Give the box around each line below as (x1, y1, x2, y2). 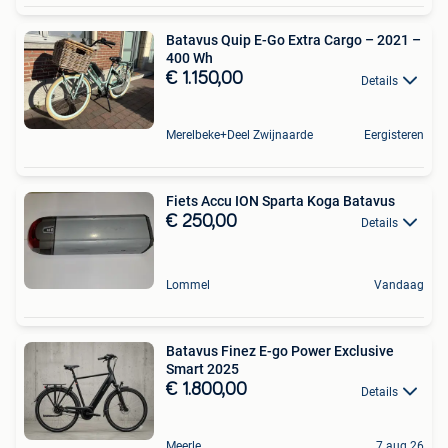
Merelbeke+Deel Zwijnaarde (166, 127, 313, 142)
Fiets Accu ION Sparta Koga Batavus (166, 192, 395, 209)
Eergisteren (364, 127, 424, 142)
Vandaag (374, 278, 424, 293)
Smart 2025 (166, 361, 239, 378)
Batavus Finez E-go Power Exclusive (166, 343, 394, 360)
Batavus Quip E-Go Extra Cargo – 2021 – (166, 32, 421, 49)
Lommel (166, 278, 210, 293)
